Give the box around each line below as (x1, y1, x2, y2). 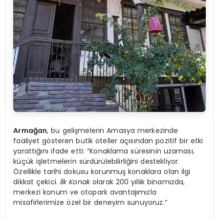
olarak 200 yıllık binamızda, (90, 176, 185, 187)
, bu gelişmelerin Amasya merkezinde (47, 125, 178, 135)
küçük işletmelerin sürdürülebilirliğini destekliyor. (13, 156, 180, 166)
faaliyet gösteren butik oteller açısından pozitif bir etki (13, 135, 203, 146)
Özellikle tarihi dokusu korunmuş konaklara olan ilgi (13, 166, 191, 176)
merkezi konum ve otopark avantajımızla (13, 187, 156, 197)
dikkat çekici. (13, 176, 60, 187)
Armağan (13, 125, 47, 135)
